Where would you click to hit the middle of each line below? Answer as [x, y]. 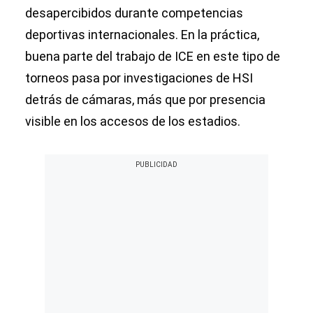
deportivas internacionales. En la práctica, [142, 35]
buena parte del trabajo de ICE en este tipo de [153, 57]
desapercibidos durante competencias [134, 13]
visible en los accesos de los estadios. [133, 122]
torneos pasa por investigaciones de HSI [139, 78]
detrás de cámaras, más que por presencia [145, 100]
